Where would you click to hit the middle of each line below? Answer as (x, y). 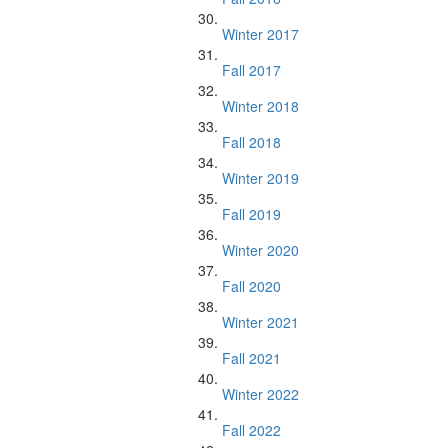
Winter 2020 (260, 250)
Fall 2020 (251, 286)
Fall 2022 (251, 430)
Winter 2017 (260, 34)
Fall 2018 (251, 142)
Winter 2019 (260, 178)
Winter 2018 (260, 106)
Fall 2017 (251, 70)
